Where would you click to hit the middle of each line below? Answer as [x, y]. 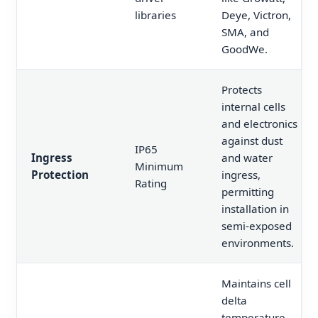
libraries [155, 15]
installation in [255, 209]
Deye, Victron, [256, 15]
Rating [151, 183]
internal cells [253, 107]
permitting [248, 192]
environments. [258, 243]
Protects [242, 90]
